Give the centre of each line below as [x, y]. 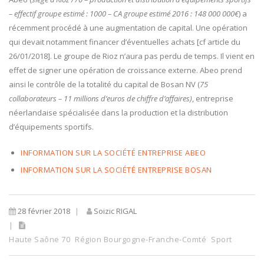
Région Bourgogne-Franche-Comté [141, 239]
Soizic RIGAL [114, 211]
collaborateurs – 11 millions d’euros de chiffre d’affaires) [100, 98]
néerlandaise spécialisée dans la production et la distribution [118, 113]
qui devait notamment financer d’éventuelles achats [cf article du [125, 42]
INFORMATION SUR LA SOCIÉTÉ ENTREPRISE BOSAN [116, 170]
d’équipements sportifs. [52, 127]
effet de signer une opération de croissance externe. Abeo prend [126, 70]
